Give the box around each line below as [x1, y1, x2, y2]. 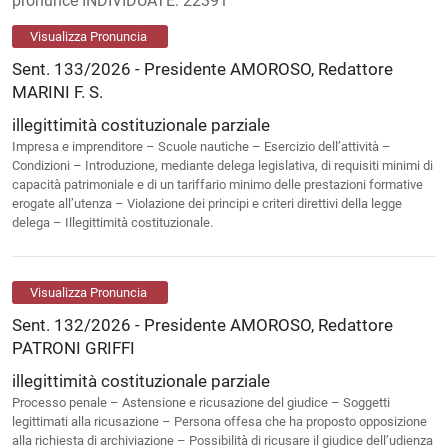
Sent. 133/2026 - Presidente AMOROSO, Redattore [12, 59, 393, 80]
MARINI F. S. [12, 82, 103, 103]
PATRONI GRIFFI [12, 337, 135, 358]
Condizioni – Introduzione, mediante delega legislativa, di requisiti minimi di [12, 158, 433, 174]
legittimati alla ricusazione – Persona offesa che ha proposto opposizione [12, 413, 427, 429]
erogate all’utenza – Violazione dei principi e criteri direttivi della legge [12, 196, 402, 212]
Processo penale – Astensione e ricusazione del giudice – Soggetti [12, 394, 390, 410]
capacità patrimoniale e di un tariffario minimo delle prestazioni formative [12, 177, 423, 193]
